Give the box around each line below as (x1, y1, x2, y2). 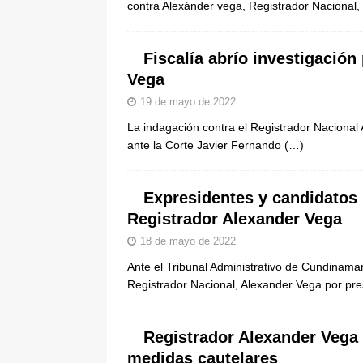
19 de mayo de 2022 (140, 96, 236, 108)
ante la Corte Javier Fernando (127, 139, 284, 152)
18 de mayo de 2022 (140, 235, 236, 247)
